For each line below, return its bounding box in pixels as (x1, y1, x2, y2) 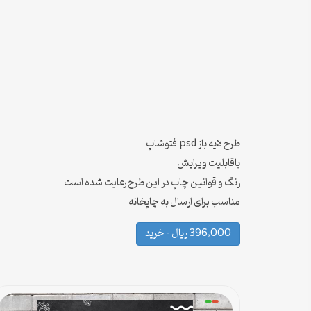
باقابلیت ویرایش (177, 155, 240, 171)
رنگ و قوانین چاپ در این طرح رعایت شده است (64, 175, 240, 190)
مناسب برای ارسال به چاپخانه (128, 194, 240, 210)
